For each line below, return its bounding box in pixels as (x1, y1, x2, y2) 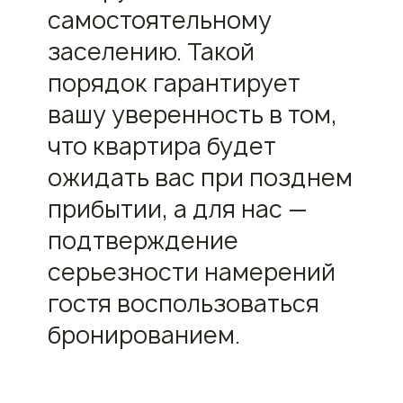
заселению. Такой (47, 35, 255, 67)
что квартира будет (47, 130, 276, 162)
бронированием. (47, 318, 240, 351)
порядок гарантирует (47, 67, 300, 99)
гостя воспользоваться (47, 287, 319, 319)
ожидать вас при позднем (47, 161, 353, 193)
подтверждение (47, 224, 238, 256)
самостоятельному (47, 4, 272, 36)
